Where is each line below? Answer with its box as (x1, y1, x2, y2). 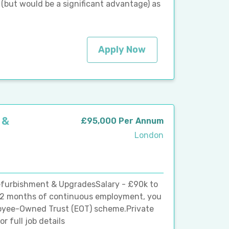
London (134, 130, 164, 140)
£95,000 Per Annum (80, 116, 164, 126)
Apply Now (98, 43, 146, 55)
